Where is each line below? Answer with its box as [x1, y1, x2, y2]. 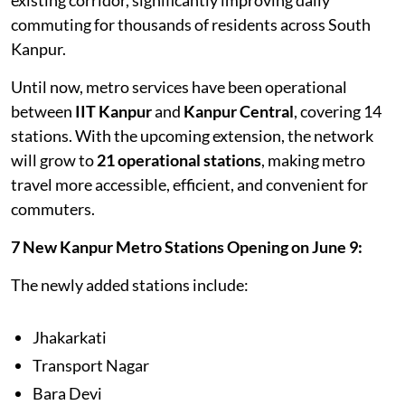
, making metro [261, 149, 365, 170]
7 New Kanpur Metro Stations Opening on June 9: [11, 236, 363, 257]
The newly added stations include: [11, 274, 249, 295]
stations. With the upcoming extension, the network [11, 125, 373, 146]
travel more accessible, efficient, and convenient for [11, 174, 368, 194]
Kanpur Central [184, 100, 294, 121]
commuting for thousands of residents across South [11, 14, 371, 34]
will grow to [11, 149, 97, 170]
